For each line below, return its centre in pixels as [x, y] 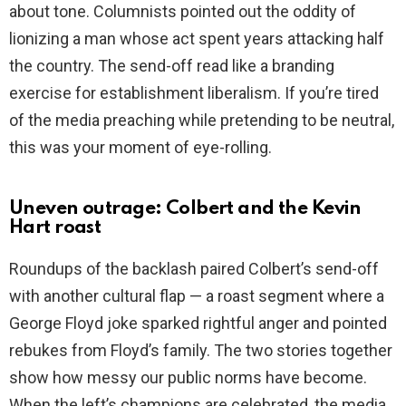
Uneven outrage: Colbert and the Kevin [185, 209]
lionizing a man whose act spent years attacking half [197, 39]
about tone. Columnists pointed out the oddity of [183, 12]
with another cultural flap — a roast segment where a [197, 296]
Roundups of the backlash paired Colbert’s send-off [194, 269]
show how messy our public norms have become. [188, 378]
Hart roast [55, 228]
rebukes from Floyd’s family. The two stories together [201, 351]
